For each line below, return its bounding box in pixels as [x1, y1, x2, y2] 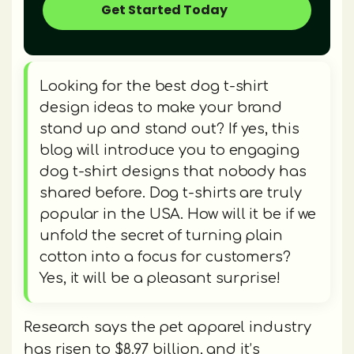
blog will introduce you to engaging [40, 142, 299, 159]
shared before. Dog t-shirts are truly [40, 185, 302, 201]
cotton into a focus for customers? [40, 249, 291, 265]
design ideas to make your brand [40, 100, 283, 116]
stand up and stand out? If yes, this [40, 121, 299, 137]
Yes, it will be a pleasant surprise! [40, 270, 281, 287]
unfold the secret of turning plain [40, 228, 283, 244]
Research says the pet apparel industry [24, 319, 311, 336]
